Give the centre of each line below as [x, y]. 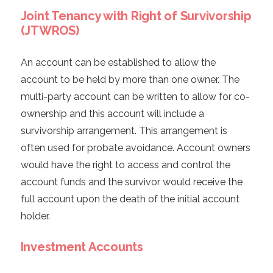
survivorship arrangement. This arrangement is [124, 131]
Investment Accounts [82, 247]
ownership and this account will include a [112, 114]
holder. [35, 216]
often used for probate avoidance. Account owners [135, 148]
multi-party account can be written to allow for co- [135, 97]
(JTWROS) [50, 31]
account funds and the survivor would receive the [131, 182]
